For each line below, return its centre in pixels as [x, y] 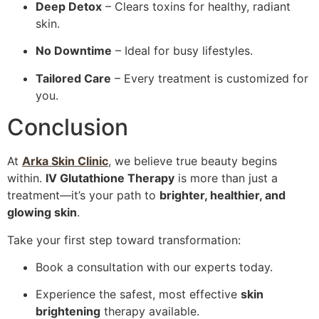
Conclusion [68, 127]
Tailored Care [73, 78]
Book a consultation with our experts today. [154, 267]
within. [26, 178]
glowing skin [42, 213]
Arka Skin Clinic [65, 161]
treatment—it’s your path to [83, 195]
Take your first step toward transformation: [124, 240]
